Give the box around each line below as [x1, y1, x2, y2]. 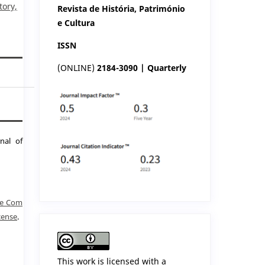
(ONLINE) [57, 62, 95, 73]
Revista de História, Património [57, 2, 186, 14]
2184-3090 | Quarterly [95, 62, 187, 73]
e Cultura [57, 17, 95, 28]
